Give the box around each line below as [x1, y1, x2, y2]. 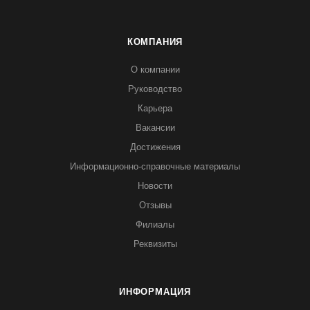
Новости [138, 181, 172, 191]
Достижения [129, 142, 181, 152]
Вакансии [135, 122, 175, 133]
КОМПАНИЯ [127, 37, 183, 47]
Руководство [128, 84, 182, 94]
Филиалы [136, 219, 174, 230]
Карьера [138, 103, 172, 113]
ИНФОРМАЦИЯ [119, 286, 191, 297]
